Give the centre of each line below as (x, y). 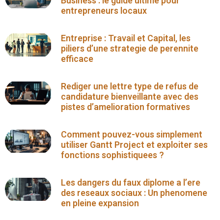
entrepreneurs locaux (104, 11)
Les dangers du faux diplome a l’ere (131, 183)
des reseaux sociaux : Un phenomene (134, 193)
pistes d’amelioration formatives (126, 107)
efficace (77, 59)
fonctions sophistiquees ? (113, 155)
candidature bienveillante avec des (130, 97)
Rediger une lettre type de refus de (130, 86)
